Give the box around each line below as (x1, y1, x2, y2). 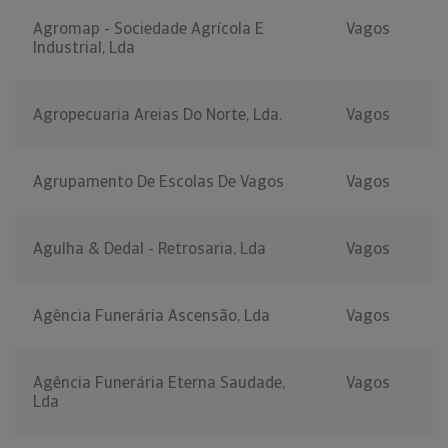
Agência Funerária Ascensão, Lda (33, 305, 270, 327)
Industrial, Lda (33, 37, 135, 59)
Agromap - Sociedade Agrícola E (33, 18, 264, 40)
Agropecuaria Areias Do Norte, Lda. (33, 104, 282, 126)
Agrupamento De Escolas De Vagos (33, 171, 284, 193)
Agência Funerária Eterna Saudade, (33, 372, 285, 394)
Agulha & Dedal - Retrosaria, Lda (33, 238, 266, 260)
